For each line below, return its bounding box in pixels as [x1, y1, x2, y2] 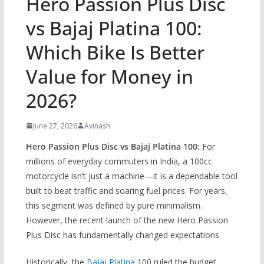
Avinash [84, 120, 110, 131]
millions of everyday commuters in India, [25, 155, 180, 167]
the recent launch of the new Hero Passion [62, 214, 228, 226]
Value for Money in [25, 63, 193, 89]
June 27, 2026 [32, 120, 77, 131]
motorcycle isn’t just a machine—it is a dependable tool [25, 170, 237, 181]
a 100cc [180, 155, 212, 167]
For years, [186, 184, 227, 196]
